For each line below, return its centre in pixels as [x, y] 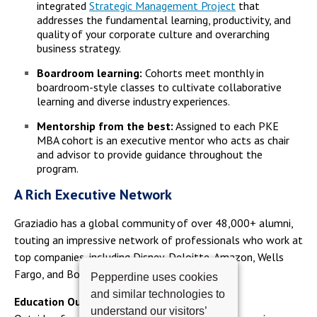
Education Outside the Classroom [100, 301]
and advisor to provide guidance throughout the [150, 154]
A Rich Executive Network [93, 194]
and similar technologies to [158, 294]
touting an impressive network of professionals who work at [158, 240]
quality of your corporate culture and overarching [153, 34]
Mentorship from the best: [105, 126]
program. [58, 168]
